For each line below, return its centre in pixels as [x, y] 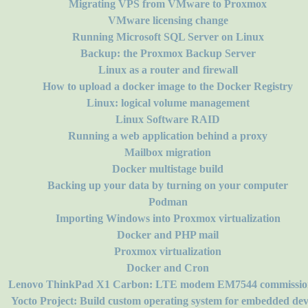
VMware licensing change [168, 20]
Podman [168, 202]
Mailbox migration [168, 152]
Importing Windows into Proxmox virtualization [168, 218]
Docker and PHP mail [168, 235]
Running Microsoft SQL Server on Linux [168, 37]
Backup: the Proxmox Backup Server [168, 53]
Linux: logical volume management [168, 103]
